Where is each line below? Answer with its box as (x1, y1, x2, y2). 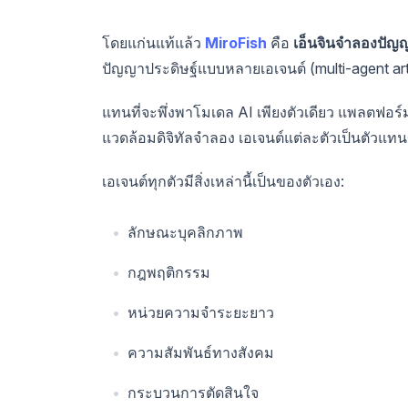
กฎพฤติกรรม (127, 263, 210, 282)
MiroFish (205, 34, 267, 53)
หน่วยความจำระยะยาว (127, 303, 274, 322)
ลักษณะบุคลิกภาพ (127, 223, 243, 242)
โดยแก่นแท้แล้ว (102, 34, 205, 53)
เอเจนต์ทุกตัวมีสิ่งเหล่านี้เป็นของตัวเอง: (102, 172, 344, 191)
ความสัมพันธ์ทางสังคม (127, 343, 274, 362)
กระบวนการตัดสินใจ (127, 383, 259, 403)
